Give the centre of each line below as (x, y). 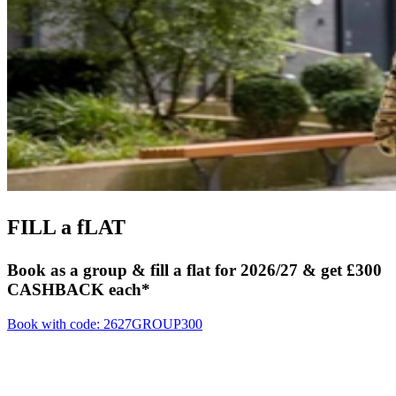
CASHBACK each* (79, 290)
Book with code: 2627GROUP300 (105, 324)
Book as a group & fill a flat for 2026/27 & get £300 (194, 270)
